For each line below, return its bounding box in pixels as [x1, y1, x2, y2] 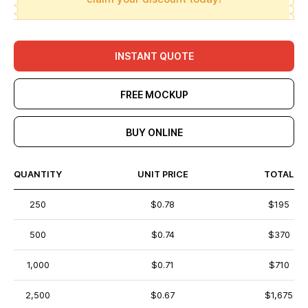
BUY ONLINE [125, 126, 183, 138]
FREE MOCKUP [120, 89, 188, 100]
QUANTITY [14, 169, 62, 179]
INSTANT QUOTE [114, 50, 194, 62]
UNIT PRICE [137, 169, 188, 179]
